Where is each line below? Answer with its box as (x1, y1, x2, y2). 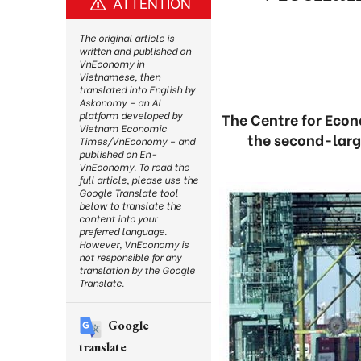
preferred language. (79, 224, 167, 238)
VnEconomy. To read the (79, 160, 189, 173)
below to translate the (79, 198, 181, 212)
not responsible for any (79, 250, 181, 263)
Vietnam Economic (79, 121, 167, 135)
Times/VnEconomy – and (79, 134, 195, 147)
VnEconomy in (79, 56, 144, 70)
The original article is (79, 31, 174, 44)
